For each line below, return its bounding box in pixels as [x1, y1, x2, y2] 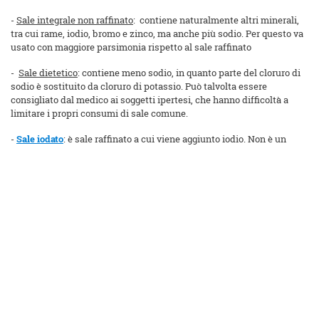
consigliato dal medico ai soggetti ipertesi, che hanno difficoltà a [11, 93, 288, 107]
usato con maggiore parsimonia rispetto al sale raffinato [11, 41, 251, 54]
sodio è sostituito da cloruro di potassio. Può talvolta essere [11, 80, 267, 93]
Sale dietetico [19, 66, 78, 80]
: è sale [63, 132, 95, 146]
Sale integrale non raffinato [16, 14, 133, 27]
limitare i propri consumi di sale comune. [11, 107, 188, 120]
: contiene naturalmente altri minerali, [133, 14, 299, 27]
